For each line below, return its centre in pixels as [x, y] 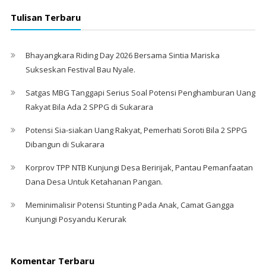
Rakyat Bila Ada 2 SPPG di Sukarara [89, 107]
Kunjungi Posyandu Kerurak [76, 219]
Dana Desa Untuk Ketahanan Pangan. [94, 182]
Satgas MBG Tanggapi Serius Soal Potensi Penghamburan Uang [140, 93]
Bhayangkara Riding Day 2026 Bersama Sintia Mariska [122, 56]
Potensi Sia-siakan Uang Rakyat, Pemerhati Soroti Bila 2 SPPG [136, 130]
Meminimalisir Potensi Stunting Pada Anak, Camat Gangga [129, 205]
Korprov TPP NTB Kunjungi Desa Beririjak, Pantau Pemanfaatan [139, 168]
